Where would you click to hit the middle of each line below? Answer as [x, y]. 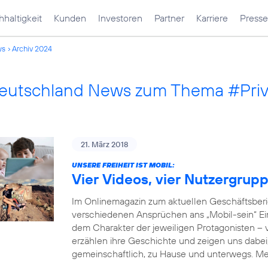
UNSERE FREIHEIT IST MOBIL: [123, 165]
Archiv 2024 [32, 48]
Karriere [212, 18]
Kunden [70, 18]
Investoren [120, 18]
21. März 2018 [104, 144]
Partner [169, 18]
